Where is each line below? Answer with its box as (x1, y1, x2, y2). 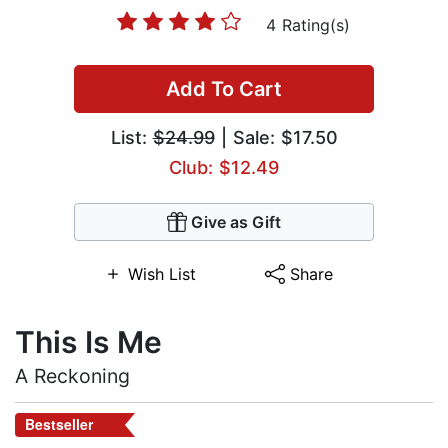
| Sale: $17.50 (214, 127, 338, 149)
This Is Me (15, 324, 162, 361)
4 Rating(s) (266, 15, 350, 36)
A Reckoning (15, 364, 130, 389)
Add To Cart (166, 77, 282, 102)
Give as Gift (191, 212, 281, 233)
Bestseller (25, 414, 93, 435)
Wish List (127, 264, 196, 285)
